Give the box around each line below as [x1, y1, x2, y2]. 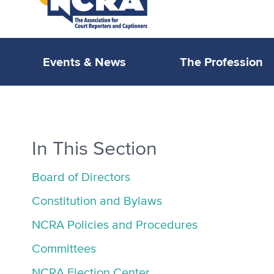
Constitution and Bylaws [32, 194, 162, 207]
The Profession [179, 53, 263, 71]
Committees [32, 242, 96, 255]
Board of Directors [32, 171, 130, 183]
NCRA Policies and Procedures [32, 218, 198, 231]
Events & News [42, 53, 126, 71]
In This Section [32, 139, 157, 159]
